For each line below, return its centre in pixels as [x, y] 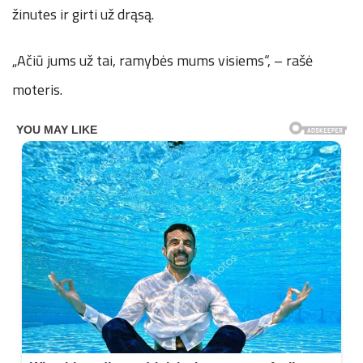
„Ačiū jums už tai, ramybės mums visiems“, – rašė [162, 60]
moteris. [37, 89]
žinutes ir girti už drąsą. [83, 14]
